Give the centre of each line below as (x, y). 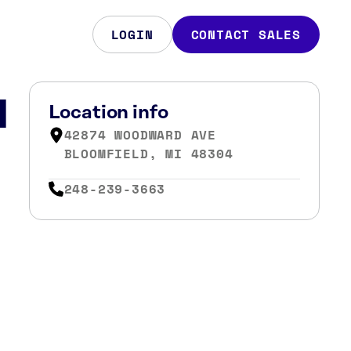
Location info (108, 113)
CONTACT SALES (246, 34)
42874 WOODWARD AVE (140, 135)
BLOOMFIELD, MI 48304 (148, 154)
